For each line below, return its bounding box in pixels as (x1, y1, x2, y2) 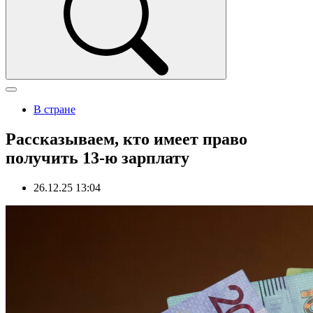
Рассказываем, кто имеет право (6, 129, 247, 148)
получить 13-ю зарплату (6, 148, 189, 167)
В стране (34, 103, 75, 115)
